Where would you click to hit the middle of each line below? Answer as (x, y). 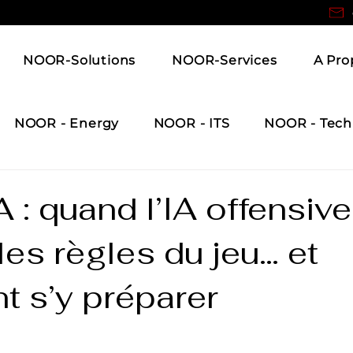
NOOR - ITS (191, 123)
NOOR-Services (225, 60)
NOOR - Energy (67, 123)
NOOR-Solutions (80, 60)
